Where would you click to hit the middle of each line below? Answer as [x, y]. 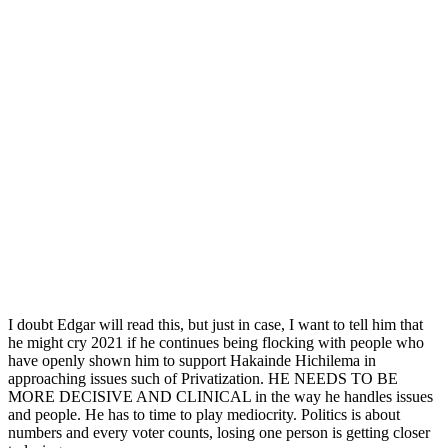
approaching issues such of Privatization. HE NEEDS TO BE [203, 378]
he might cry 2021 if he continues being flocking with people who [216, 342]
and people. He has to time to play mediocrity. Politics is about [204, 414]
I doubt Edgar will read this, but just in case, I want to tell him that [215, 324]
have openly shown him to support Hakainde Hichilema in [192, 360]
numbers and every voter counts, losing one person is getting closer [219, 432]
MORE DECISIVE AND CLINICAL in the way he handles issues [220, 396]
